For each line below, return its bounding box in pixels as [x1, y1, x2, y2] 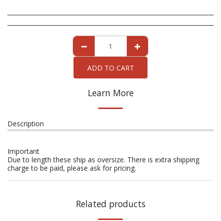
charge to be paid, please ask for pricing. [7, 163, 138, 173]
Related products [75, 198, 146, 210]
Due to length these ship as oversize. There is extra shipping [7, 155, 199, 164]
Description [7, 119, 44, 128]
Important [7, 147, 39, 156]
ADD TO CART [87, 63, 134, 73]
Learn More [87, 87, 134, 99]
